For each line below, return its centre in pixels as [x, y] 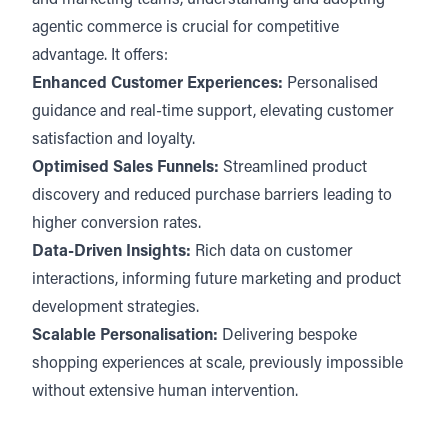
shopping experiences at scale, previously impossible [217, 364]
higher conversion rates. [118, 224]
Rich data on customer [272, 252]
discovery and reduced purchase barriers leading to [212, 196]
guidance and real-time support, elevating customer [213, 112]
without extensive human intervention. [167, 392]
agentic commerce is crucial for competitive [185, 28]
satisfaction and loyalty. [115, 140]
